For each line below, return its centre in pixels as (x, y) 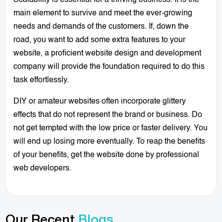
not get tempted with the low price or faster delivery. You (111, 128)
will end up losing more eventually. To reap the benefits (110, 141)
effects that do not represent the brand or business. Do (108, 115)
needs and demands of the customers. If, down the (101, 27)
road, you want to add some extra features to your (100, 40)
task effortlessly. (41, 80)
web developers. (43, 168)
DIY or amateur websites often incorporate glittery (100, 101)
